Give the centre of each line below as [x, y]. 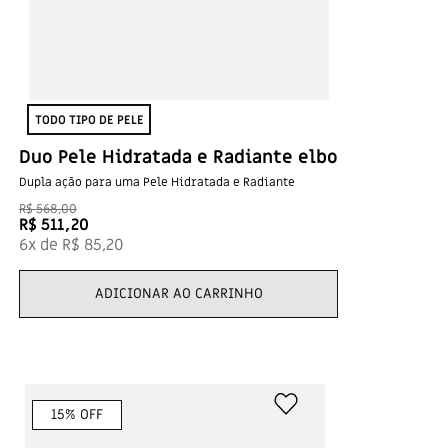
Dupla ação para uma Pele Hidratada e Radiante [157, 182]
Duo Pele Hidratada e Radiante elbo [178, 157]
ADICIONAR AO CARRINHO [178, 293]
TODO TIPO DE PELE [89, 119]
